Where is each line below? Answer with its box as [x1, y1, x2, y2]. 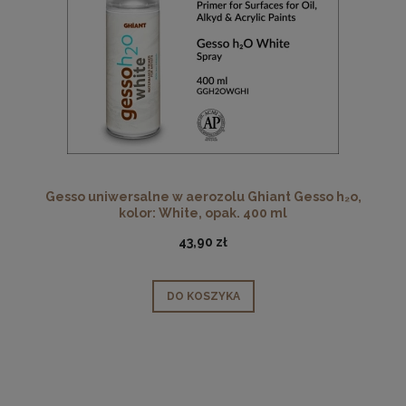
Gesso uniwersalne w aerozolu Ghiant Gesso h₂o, [44, 188, 362, 204]
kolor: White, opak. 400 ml [119, 205, 287, 220]
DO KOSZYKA [166, 289, 240, 303]
